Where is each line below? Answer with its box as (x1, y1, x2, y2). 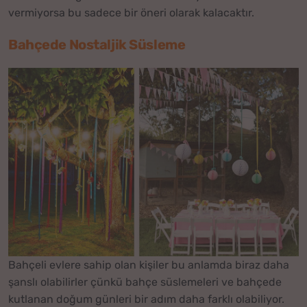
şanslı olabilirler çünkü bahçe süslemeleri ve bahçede (8, 275, 282, 289)
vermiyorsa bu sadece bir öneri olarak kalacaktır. (8, 6, 254, 20)
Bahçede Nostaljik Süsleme (8, 36, 186, 53)
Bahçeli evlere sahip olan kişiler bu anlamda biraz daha (8, 258, 289, 272)
